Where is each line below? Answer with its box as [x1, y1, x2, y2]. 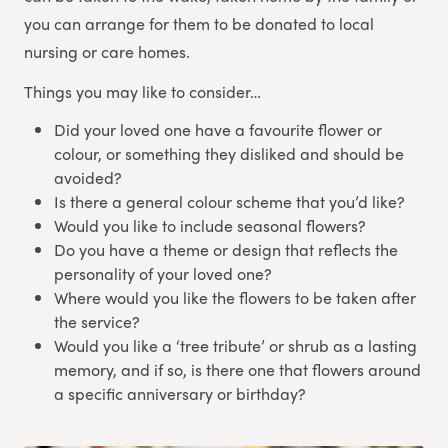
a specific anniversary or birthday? [54, 382, 306, 406]
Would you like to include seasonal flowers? [54, 214, 366, 238]
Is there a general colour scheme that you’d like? [54, 190, 405, 214]
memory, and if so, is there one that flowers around [54, 358, 421, 382]
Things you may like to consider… [24, 80, 261, 104]
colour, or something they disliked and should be [54, 142, 404, 166]
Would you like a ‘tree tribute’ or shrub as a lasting [54, 334, 417, 358]
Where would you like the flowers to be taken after [54, 286, 416, 310]
